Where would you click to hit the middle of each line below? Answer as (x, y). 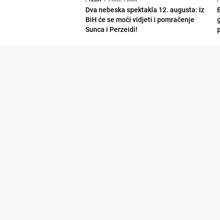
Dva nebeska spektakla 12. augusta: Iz (145, 9)
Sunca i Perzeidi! (112, 29)
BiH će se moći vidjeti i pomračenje (140, 19)
